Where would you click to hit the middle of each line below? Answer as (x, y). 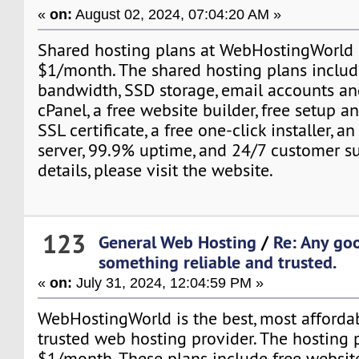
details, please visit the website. (156, 171)
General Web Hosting (178, 242)
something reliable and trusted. (218, 262)
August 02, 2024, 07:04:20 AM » (177, 14)
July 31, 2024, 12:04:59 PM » (168, 282)
